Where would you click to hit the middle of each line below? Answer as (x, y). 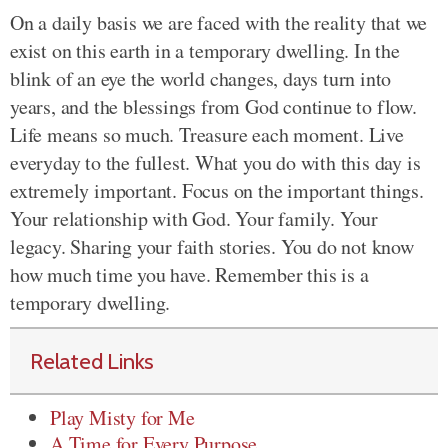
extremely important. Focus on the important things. (217, 190)
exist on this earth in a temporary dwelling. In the (205, 50)
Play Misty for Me (122, 417)
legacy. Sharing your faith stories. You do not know (212, 246)
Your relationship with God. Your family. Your (194, 218)
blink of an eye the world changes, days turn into (201, 78)
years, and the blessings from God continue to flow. (213, 106)
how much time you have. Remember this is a (189, 274)
